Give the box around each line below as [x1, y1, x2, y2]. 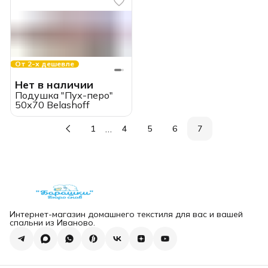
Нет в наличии [15, 78, 93, 92]
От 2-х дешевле [15, 59, 74, 69]
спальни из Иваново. [10, 217, 95, 229]
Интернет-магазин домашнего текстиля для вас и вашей [10, 209, 243, 220]
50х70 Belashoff [15, 99, 90, 111]
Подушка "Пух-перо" [15, 89, 113, 102]
